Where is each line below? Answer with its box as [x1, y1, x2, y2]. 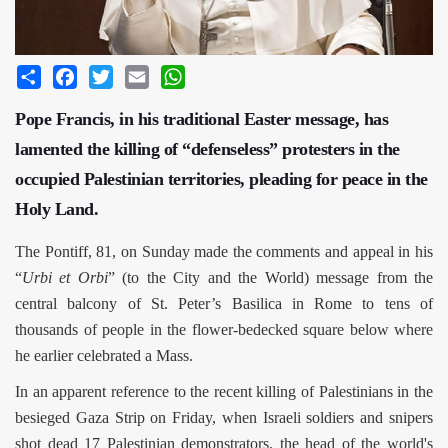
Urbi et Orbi [22, 269, 108, 287]
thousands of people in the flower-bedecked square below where [15, 321, 433, 339]
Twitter [113, 65, 156, 82]
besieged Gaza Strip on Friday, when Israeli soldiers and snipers [15, 409, 433, 427]
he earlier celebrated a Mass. [15, 347, 193, 365]
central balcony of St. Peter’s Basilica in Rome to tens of [15, 295, 433, 313]
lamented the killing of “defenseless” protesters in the [15, 139, 400, 160]
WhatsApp [185, 65, 251, 82]
